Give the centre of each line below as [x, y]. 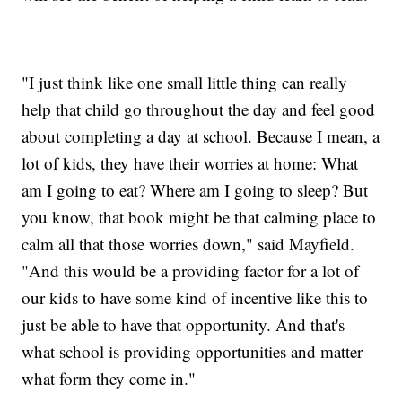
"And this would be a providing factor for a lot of [191, 271]
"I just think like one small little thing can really [185, 83]
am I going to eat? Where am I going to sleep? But [195, 190]
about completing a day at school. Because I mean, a [201, 136]
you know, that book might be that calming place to [199, 217]
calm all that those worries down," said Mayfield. [188, 244]
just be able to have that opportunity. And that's [184, 325]
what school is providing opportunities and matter [192, 352]
